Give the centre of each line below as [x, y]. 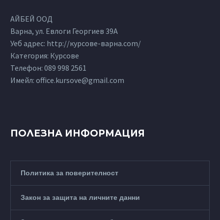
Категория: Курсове [45, 56]
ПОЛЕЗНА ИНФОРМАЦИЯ [78, 134]
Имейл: [23, 80]
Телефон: [27, 68]
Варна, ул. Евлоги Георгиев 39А [64, 31]
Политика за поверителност [69, 173]
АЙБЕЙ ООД [31, 19]
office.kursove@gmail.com [80, 80]
